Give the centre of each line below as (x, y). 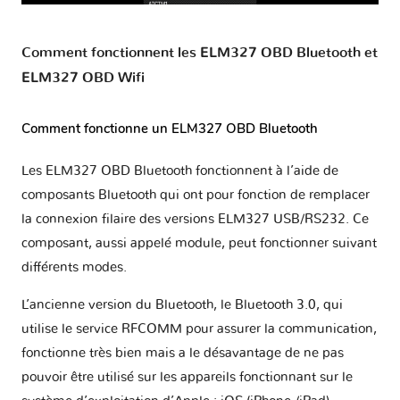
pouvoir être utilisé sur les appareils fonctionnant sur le (187, 377)
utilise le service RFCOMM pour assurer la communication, (199, 329)
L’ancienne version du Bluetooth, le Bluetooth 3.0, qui (182, 304)
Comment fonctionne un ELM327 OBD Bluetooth (170, 129)
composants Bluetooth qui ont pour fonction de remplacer (196, 195)
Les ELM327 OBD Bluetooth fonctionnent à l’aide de (180, 171)
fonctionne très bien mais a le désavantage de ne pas (183, 353)
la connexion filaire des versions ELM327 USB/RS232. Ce (195, 219)
